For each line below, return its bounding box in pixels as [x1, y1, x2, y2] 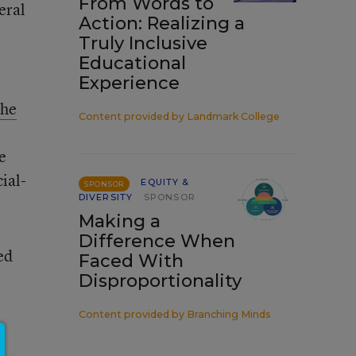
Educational [79, 52, 186, 74]
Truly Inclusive [79, 33, 207, 54]
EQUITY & [141, 176, 190, 188]
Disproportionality [79, 270, 242, 292]
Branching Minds [187, 308, 271, 320]
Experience [79, 72, 180, 94]
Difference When [79, 230, 235, 252]
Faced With [79, 250, 184, 272]
